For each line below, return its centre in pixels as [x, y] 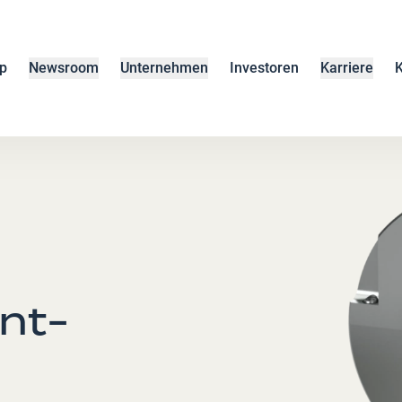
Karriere [346, 68]
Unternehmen [164, 68]
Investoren [264, 68]
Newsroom [63, 68]
